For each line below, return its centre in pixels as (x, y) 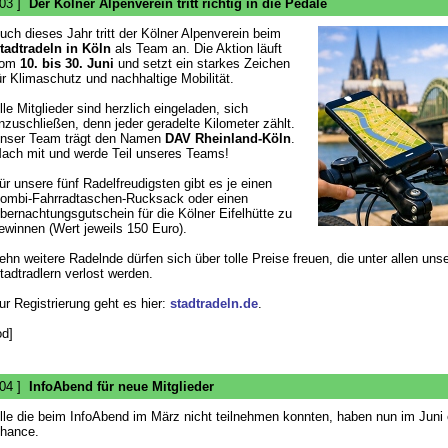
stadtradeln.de (213, 303)
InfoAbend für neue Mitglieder (121, 386)
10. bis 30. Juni (66, 63)
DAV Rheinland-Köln (227, 138)
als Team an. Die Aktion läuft (196, 48)
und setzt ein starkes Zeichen (201, 63)
